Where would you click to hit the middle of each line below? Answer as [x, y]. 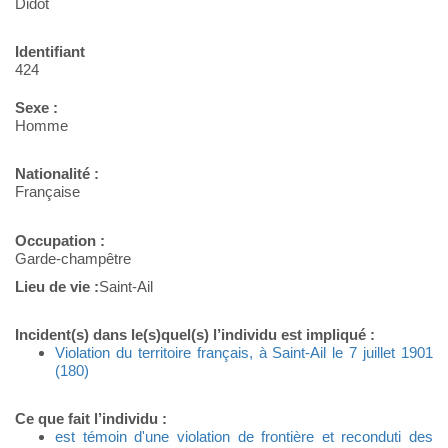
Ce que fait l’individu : [91, 419]
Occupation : [60, 241]
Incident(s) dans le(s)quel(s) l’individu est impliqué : [195, 335]
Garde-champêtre [73, 259]
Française [47, 192]
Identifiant [50, 52]
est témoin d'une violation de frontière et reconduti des [244, 437]
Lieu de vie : [57, 287]
